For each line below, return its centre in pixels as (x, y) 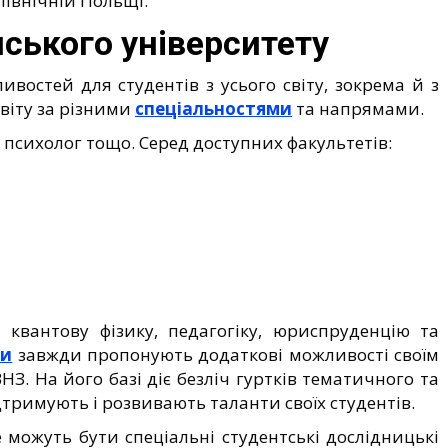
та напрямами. (358, 108)
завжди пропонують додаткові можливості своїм (226, 354)
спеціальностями (213, 108)
